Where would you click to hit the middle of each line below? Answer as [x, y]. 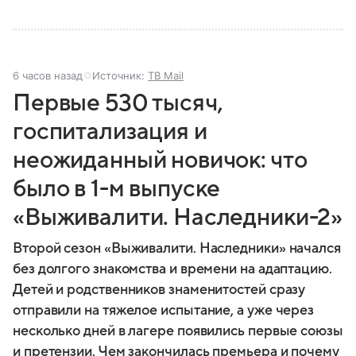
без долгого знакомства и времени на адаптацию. [172, 269]
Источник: [120, 75]
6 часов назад [48, 75]
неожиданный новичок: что [160, 160]
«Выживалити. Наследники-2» [178, 217]
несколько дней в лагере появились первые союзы [178, 331]
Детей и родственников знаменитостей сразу [159, 289]
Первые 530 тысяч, [118, 103]
